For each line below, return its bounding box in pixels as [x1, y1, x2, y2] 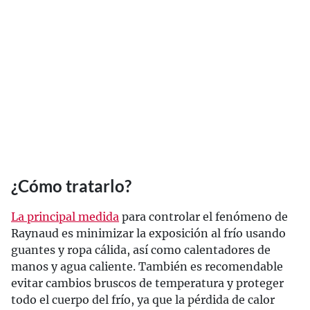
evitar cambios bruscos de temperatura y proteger [11, 276, 284, 290]
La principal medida [11, 210, 119, 224]
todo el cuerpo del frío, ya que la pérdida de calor [11, 293, 275, 307]
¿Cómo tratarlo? [11, 176, 131, 196]
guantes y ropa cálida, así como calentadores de [11, 243, 271, 257]
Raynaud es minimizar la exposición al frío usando [11, 226, 286, 240]
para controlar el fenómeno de [119, 210, 288, 224]
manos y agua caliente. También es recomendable [11, 259, 283, 273]
